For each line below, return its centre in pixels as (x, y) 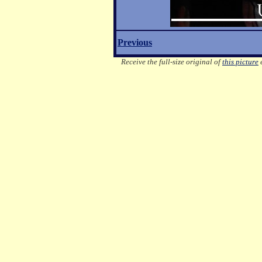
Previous (135, 42)
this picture (240, 62)
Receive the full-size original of (172, 62)
